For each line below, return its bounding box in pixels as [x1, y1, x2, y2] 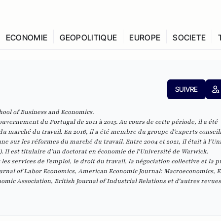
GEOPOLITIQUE [60, 33, 117, 42]
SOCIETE [173, 33, 206, 42]
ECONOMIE [5, 33, 48, 42]
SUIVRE [175, 85, 198, 93]
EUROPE [129, 33, 161, 42]
